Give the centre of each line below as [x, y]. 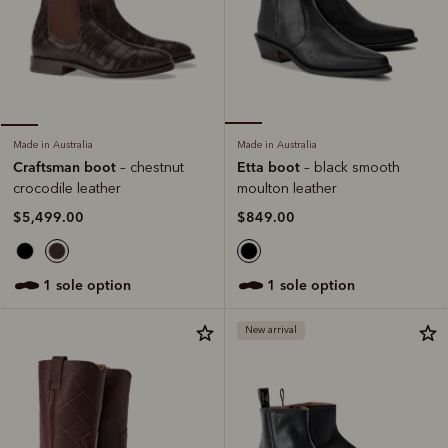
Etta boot [270, 166]
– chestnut [152, 167]
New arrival [271, 329]
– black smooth [352, 167]
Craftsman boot [66, 166]
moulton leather [287, 188]
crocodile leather [67, 188]
